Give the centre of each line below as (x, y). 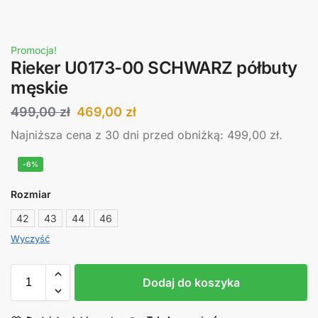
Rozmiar (31, 194)
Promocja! (34, 50)
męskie (39, 88)
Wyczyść (30, 239)
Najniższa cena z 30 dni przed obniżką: (119, 135)
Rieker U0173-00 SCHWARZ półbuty (154, 68)
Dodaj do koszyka (191, 283)
